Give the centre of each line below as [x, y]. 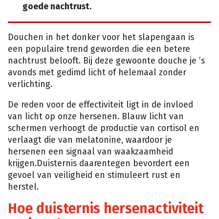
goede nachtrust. [57, 7]
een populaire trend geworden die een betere [99, 49]
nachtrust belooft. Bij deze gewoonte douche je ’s [106, 61]
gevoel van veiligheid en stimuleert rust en [94, 175]
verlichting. [30, 85]
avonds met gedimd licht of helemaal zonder [97, 73]
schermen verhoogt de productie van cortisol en [104, 128]
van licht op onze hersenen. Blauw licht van [96, 116]
